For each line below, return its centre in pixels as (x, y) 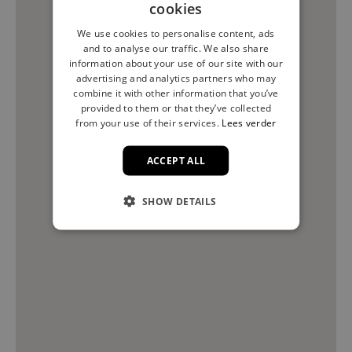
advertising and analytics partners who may (176, 78)
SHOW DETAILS (179, 201)
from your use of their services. (147, 123)
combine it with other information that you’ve (176, 93)
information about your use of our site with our (176, 63)
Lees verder (249, 123)
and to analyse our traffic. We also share (176, 48)
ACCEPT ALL (176, 160)
